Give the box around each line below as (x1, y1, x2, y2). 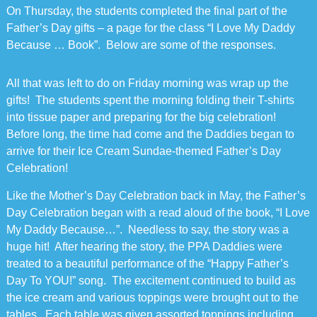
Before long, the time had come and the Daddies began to (6, 128, 294, 140)
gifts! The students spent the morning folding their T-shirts (6, 94, 294, 106)
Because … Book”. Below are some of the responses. (6, 39, 276, 51)
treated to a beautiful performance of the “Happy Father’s (6, 258, 289, 270)
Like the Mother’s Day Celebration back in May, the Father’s (6, 190, 306, 202)
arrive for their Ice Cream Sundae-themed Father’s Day (6, 145, 281, 157)
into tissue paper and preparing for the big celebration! (6, 111, 279, 123)
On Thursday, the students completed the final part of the (6, 5, 287, 17)
